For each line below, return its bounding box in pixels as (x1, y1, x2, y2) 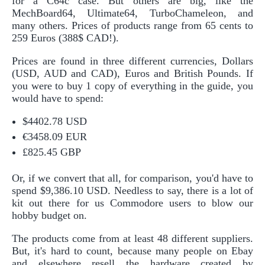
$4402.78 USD (22, 115, 87, 127)
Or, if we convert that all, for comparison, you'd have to (12, 172, 253, 184)
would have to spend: (12, 92, 104, 104)
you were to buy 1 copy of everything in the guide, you (12, 79, 253, 92)
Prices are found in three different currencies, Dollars (12, 54, 253, 67)
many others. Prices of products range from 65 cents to (12, 19, 253, 31)
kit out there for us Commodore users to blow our (12, 196, 253, 209)
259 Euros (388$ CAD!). (12, 31, 119, 44)
